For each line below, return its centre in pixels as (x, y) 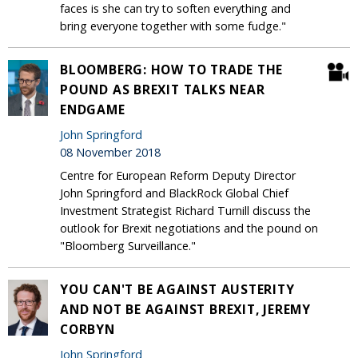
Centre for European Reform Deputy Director (178, 175)
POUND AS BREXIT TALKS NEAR (163, 89)
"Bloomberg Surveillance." (128, 245)
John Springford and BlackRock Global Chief (174, 193)
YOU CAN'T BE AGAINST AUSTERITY (177, 289)
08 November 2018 (110, 152)
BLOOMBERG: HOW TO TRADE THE (172, 69)
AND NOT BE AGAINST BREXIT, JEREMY (185, 309)
